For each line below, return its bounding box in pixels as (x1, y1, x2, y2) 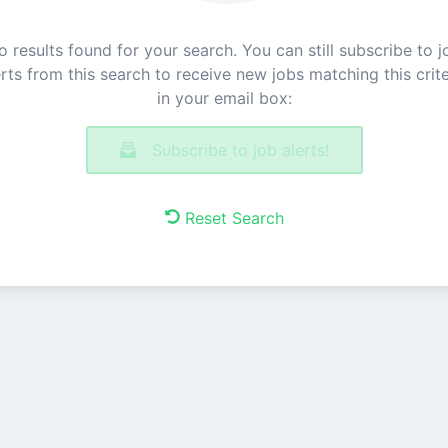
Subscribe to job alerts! (151, 140, 329, 160)
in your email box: (156, 88, 292, 108)
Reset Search (184, 208, 284, 228)
